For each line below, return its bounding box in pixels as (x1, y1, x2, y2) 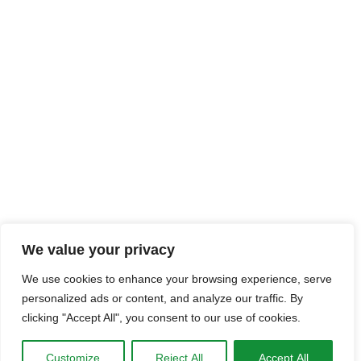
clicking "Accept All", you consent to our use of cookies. (22, 311, 301, 324)
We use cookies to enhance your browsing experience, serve (22, 272, 332, 285)
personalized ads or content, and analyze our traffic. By (22, 292, 303, 305)
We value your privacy (22, 242, 175, 258)
